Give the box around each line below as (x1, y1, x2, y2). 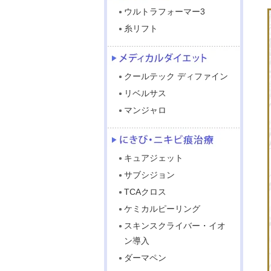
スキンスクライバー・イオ (124, 221, 226, 230)
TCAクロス (124, 187, 166, 197)
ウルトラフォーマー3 (124, 7, 205, 16)
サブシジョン (124, 170, 175, 180)
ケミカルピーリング (124, 204, 200, 214)
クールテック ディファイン (124, 71, 228, 81)
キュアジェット (124, 153, 183, 163)
